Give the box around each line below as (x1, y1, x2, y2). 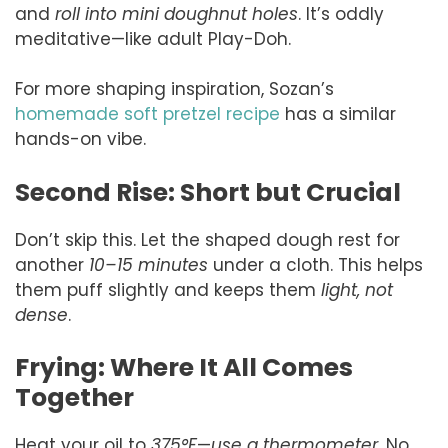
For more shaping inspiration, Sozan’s (15, 77, 334, 102)
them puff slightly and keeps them (15, 277, 321, 302)
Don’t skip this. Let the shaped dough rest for (15, 227, 400, 252)
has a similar (280, 102, 396, 127)
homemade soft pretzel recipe (15, 102, 280, 127)
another (15, 252, 89, 277)
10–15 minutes (89, 252, 208, 277)
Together (15, 380, 134, 416)
